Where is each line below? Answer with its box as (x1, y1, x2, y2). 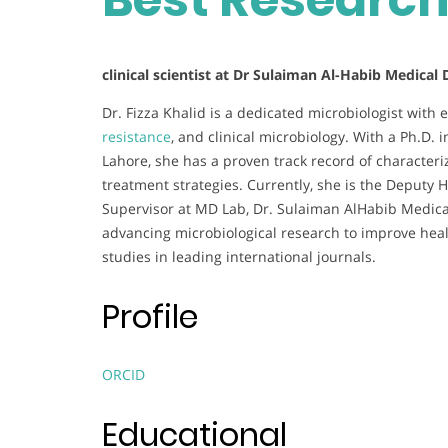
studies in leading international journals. (102, 247, 376, 267)
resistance (102, 127, 171, 147)
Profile (102, 293, 198, 339)
